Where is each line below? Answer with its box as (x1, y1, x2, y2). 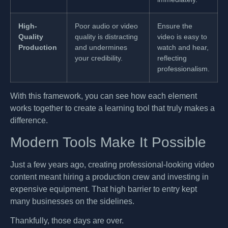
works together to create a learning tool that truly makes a (10, 103, 215, 112)
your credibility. (75, 53, 123, 62)
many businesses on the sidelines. (10, 196, 134, 206)
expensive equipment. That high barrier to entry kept (10, 184, 197, 193)
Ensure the (157, 21, 192, 30)
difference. (10, 116, 48, 125)
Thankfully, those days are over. (10, 216, 124, 225)
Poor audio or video (75, 21, 138, 30)
